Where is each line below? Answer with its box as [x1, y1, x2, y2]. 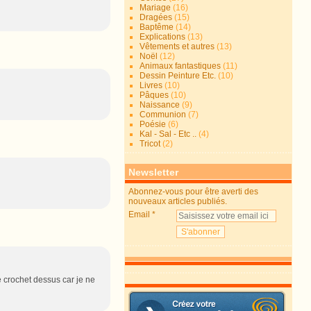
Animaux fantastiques [140, 61, 221, 71]
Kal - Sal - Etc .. [140, 129, 197, 139]
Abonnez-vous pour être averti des [128, 187, 259, 196]
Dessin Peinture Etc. [140, 71, 217, 81]
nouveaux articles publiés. [128, 196, 228, 206]
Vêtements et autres [140, 42, 215, 51]
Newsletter [128, 167, 179, 178]
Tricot [140, 139, 161, 149]
